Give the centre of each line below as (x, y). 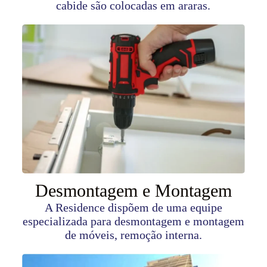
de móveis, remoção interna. (133, 235)
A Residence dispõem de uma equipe (133, 207)
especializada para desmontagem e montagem (133, 221)
